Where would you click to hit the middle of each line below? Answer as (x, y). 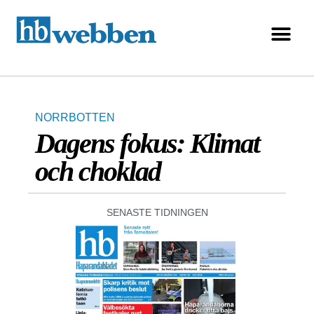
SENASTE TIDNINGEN (157, 213)
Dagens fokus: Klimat (147, 144)
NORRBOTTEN (75, 118)
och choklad (98, 172)
